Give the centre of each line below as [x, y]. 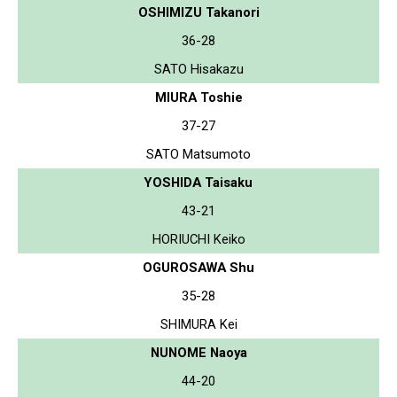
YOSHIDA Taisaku [198, 182]
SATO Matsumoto [198, 154]
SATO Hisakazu [198, 69]
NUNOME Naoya [198, 352]
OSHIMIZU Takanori [198, 12]
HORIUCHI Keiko [198, 239]
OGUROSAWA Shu [198, 267]
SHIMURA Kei [198, 324]
